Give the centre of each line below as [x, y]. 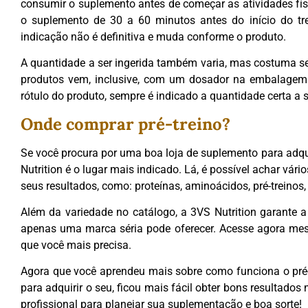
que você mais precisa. [77, 245]
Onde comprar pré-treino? [125, 124]
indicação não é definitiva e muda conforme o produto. [155, 36]
